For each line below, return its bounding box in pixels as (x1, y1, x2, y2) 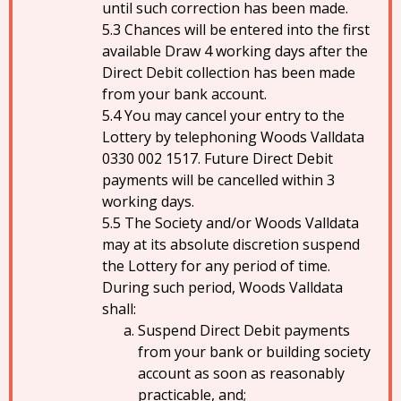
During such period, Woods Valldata (102, 277, 343, 297)
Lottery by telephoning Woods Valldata (102, 127, 364, 147)
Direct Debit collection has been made (102, 63, 355, 82)
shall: (102, 299, 136, 319)
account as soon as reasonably (138, 363, 345, 383)
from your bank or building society (138, 342, 371, 362)
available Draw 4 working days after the (102, 41, 368, 61)
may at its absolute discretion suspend (102, 235, 360, 254)
